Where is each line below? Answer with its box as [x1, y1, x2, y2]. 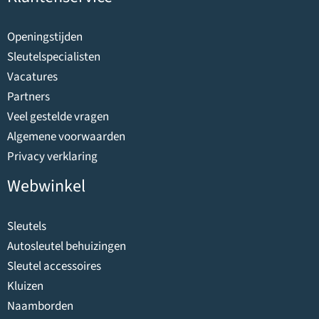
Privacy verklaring [7, 147, 98, 165]
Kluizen [7, 277, 43, 295]
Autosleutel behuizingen [7, 237, 126, 255]
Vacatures [7, 68, 58, 85]
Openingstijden [7, 28, 83, 46]
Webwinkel [7, 173, 85, 199]
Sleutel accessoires [7, 257, 101, 275]
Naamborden [7, 297, 73, 315]
